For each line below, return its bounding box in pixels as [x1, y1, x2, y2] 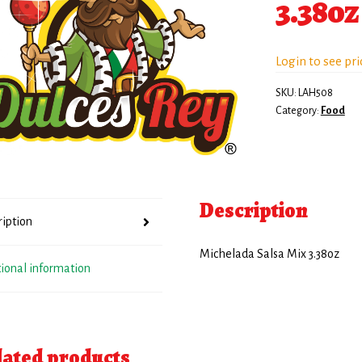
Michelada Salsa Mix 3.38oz [200, 247, 340, 261]
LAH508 [297, 86, 333, 99]
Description [200, 196, 309, 225]
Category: [275, 104, 321, 116]
